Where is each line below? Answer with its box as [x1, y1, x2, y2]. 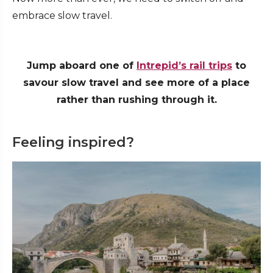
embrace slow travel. [12, 10, 112, 22]
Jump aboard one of [27, 60, 136, 72]
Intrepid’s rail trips [136, 60, 232, 72]
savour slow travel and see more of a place [23, 77, 250, 89]
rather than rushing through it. [56, 94, 217, 106]
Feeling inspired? [12, 134, 134, 151]
